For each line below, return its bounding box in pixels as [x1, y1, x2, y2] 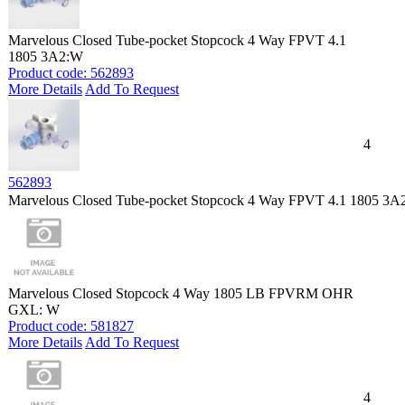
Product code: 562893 [8, 65, 134, 80]
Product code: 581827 [8, 318, 134, 334]
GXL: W [8, 302, 60, 317]
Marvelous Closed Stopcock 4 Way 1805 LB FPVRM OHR [8, 286, 353, 301]
